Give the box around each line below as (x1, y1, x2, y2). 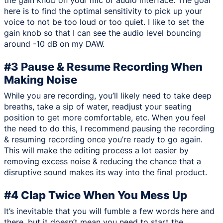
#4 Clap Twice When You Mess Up (4, 188, 187, 202)
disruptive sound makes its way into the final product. (4, 167, 207, 177)
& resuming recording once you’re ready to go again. (4, 134, 203, 144)
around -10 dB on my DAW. (4, 39, 105, 49)
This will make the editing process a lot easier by (4, 145, 189, 155)
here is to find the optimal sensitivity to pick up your (4, 6, 202, 16)
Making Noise (4, 72, 77, 86)
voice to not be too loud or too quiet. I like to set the (4, 17, 204, 27)
